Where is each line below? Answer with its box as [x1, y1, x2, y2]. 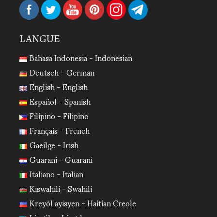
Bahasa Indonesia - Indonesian [29, 46, 132, 69]
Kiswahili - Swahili [29, 177, 92, 200]
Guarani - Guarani [29, 148, 93, 170]
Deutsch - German [29, 61, 94, 83]
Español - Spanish [29, 90, 91, 112]
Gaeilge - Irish [29, 133, 78, 156]
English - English [29, 75, 88, 98]
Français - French [29, 119, 90, 141]
